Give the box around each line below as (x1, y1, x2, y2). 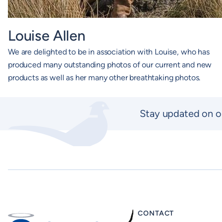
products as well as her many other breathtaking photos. (8, 73, 201, 83)
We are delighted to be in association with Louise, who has (8, 47, 210, 57)
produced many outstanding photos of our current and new (8, 60, 212, 70)
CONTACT (138, 209, 174, 218)
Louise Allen (8, 27, 85, 45)
